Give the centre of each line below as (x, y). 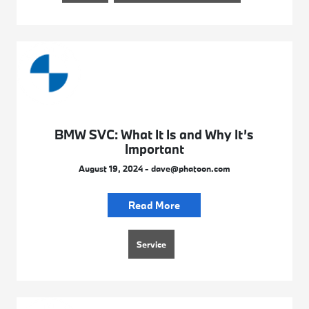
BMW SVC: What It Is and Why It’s (154, 134)
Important (154, 149)
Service (152, 244)
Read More (154, 205)
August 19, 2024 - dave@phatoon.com (154, 168)
